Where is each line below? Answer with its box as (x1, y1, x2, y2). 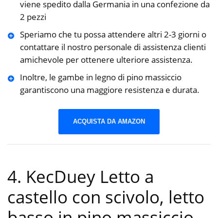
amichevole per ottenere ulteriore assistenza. (19, 54, 193, 66)
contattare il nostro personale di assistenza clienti (19, 41, 206, 53)
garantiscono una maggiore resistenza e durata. (19, 84, 200, 96)
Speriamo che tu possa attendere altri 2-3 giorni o (19, 29, 206, 40)
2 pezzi (19, 11, 46, 23)
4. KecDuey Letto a (7, 165, 154, 188)
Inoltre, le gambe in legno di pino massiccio (19, 72, 182, 83)
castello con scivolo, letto (7, 185, 204, 209)
